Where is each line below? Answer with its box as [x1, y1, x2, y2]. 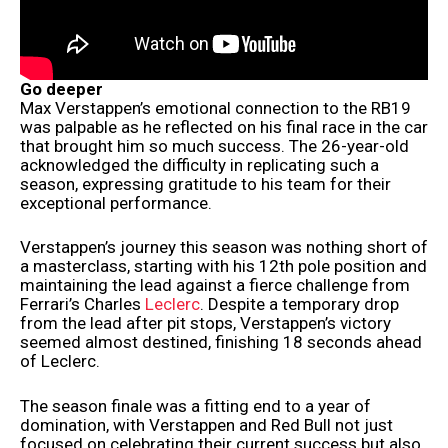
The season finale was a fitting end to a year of [20, 395, 371, 416]
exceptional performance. [20, 192, 212, 213]
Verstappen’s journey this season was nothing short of [20, 237, 428, 258]
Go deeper [20, 78, 103, 99]
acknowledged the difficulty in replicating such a [20, 154, 379, 175]
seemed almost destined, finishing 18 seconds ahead [20, 332, 422, 353]
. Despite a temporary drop [200, 294, 399, 315]
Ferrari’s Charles [20, 294, 145, 315]
